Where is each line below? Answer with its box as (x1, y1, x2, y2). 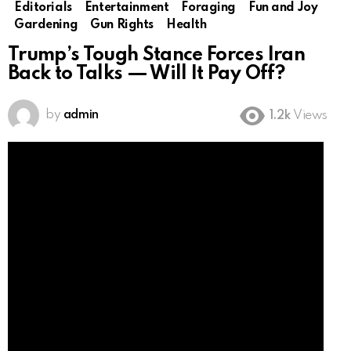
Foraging (181, 2, 236, 15)
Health (166, 19, 207, 32)
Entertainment (84, 2, 169, 15)
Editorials (14, 2, 72, 15)
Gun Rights (90, 19, 154, 32)
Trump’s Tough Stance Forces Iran (8, 45, 305, 66)
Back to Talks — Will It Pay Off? (8, 64, 285, 85)
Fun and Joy (248, 2, 318, 15)
